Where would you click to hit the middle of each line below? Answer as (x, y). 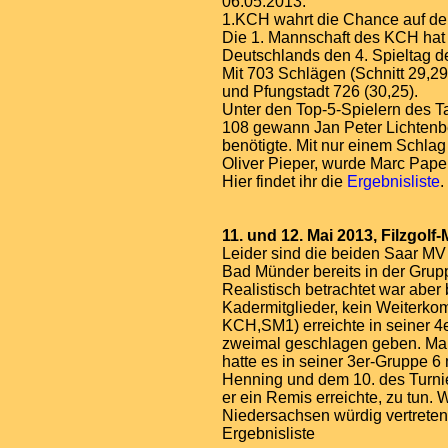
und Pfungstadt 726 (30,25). (320, 91)
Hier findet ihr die (284, 181)
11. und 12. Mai (277, 235)
